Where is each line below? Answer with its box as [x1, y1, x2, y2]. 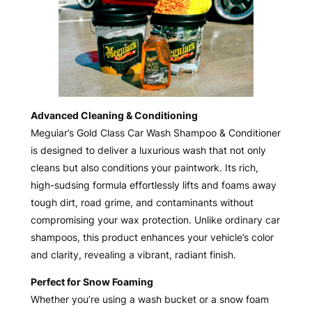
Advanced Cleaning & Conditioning [30, 109, 198, 122]
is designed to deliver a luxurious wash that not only [30, 144, 266, 157]
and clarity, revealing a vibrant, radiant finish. [30, 249, 236, 261]
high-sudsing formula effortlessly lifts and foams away [30, 179, 276, 192]
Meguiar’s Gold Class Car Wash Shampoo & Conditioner [30, 127, 281, 139]
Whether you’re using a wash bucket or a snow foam [30, 293, 269, 306]
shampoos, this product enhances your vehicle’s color [30, 231, 274, 244]
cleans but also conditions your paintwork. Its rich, [30, 162, 258, 174]
